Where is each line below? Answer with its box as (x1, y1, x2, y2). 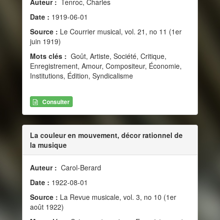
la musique (30, 139, 67, 150)
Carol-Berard (59, 162, 101, 172)
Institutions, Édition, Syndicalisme (30, 71, 133, 81)
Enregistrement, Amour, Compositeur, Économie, (30, 61, 182, 71)
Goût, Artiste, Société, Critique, (69, 51, 166, 61)
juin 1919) (30, 36, 61, 47)
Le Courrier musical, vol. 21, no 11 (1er (58, 27, 182, 37)
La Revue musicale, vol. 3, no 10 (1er (58, 192, 176, 202)
